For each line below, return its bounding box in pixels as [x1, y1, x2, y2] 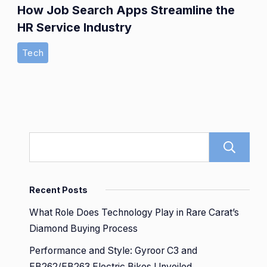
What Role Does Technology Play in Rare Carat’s [29, 207, 239, 219]
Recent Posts [29, 185, 88, 195]
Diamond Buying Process [29, 223, 138, 235]
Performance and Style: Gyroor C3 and [29, 245, 197, 257]
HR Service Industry [17, 20, 132, 35]
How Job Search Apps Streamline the [17, 3, 235, 18]
